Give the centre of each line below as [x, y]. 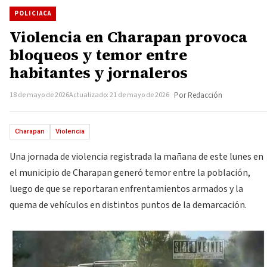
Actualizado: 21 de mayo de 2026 [119, 95]
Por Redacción [198, 95]
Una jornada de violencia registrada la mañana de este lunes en [136, 157]
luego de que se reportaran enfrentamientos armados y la [126, 189]
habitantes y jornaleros [99, 73]
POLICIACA [33, 13]
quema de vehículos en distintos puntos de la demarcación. [128, 205]
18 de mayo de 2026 [39, 95]
